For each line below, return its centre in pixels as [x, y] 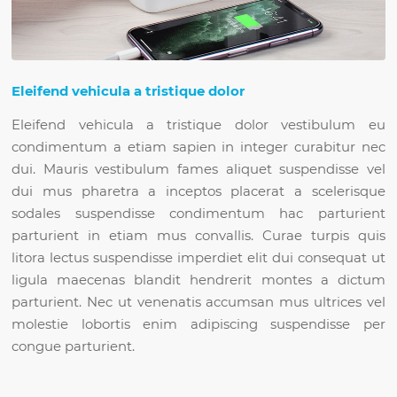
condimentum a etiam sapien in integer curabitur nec [198, 147]
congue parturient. [74, 346]
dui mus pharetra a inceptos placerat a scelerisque [198, 191]
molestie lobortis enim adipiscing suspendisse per [198, 324]
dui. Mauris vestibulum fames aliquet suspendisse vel [198, 169]
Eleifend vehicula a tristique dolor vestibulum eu [198, 125]
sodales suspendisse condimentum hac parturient [198, 213]
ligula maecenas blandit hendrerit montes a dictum [198, 280]
